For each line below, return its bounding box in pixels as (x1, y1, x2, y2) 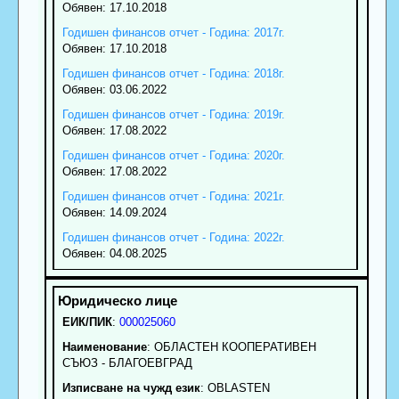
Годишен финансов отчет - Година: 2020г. (61, 148, 285, 162)
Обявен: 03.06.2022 (61, 82, 167, 96)
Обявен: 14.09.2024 (61, 205, 167, 219)
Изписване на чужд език (61, 380, 200, 395)
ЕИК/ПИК (61, 314, 112, 329)
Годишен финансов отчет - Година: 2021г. (61, 189, 285, 203)
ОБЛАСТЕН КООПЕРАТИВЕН (153, 339, 316, 354)
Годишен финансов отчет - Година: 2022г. (61, 230, 285, 244)
